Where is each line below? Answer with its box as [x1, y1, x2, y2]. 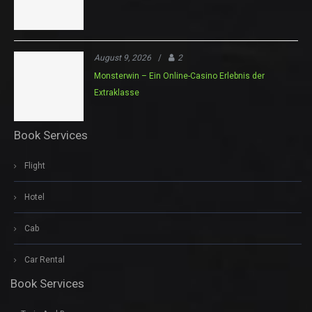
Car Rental [24, 254, 65, 265]
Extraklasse [94, 87, 139, 97]
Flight [24, 160, 45, 171]
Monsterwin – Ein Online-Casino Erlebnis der [94, 70, 265, 81]
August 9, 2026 [94, 52, 151, 63]
